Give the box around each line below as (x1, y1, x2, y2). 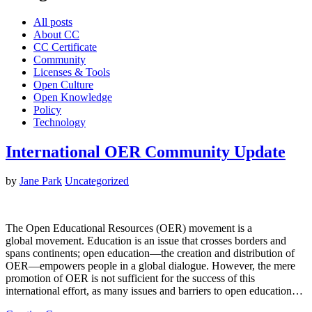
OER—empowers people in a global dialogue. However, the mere (6, 260, 295, 272)
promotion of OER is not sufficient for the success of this (6, 272, 255, 285)
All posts (33, 15, 72, 28)
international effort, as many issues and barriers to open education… (6, 285, 303, 297)
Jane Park (19, 175, 62, 187)
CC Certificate (33, 40, 97, 53)
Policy (33, 103, 61, 116)
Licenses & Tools (33, 65, 110, 78)
